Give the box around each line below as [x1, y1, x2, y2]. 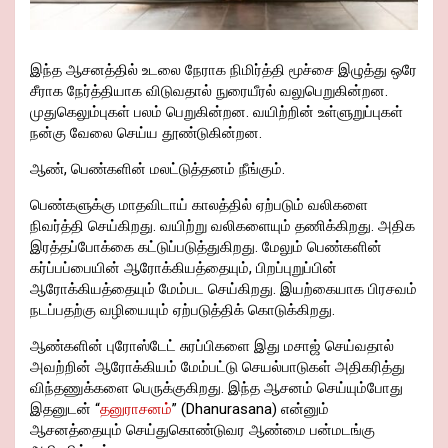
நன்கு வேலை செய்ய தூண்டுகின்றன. [30, 124, 262, 143]
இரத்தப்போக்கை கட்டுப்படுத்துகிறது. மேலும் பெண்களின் [30, 238, 382, 257]
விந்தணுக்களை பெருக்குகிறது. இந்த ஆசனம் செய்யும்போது [30, 379, 403, 398]
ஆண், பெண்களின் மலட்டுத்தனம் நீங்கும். [30, 160, 285, 179]
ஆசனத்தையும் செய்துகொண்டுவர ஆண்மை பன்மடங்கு [30, 421, 375, 440]
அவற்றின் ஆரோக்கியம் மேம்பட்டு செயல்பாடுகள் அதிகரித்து [30, 358, 405, 377]
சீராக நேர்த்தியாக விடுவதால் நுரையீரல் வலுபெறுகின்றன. [30, 82, 388, 101]
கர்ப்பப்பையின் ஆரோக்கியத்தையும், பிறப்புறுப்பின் [30, 259, 337, 278]
